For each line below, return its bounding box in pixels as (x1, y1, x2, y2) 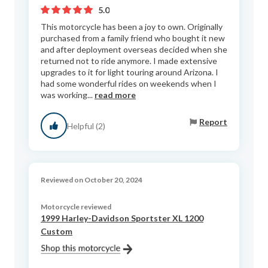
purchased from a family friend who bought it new (41, 33, 225, 44)
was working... (41, 90, 95, 100)
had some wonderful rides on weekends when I (41, 78, 217, 89)
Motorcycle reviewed (41, 202, 111, 212)
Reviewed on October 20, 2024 (41, 175, 142, 185)
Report (199, 116, 227, 127)
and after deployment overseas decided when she (41, 44, 227, 55)
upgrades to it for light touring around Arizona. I (41, 67, 218, 78)
